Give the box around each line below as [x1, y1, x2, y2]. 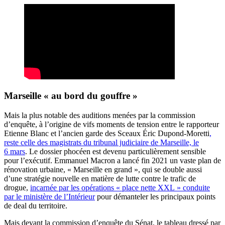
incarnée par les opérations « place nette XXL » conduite [30, 183, 210, 192]
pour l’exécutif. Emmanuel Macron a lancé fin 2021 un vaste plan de [4, 156, 221, 165]
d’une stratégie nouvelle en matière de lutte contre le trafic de [4, 174, 196, 183]
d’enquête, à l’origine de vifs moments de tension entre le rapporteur [4, 120, 219, 129]
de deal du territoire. [4, 201, 67, 210]
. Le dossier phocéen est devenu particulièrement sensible [25, 147, 206, 156]
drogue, [4, 183, 30, 192]
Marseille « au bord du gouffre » [4, 90, 138, 101]
